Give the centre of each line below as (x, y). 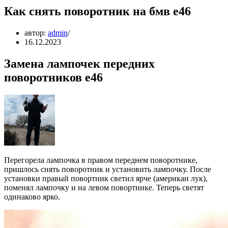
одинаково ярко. (32, 196)
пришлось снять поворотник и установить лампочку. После (108, 169)
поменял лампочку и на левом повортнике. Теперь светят (104, 187)
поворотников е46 (53, 77)
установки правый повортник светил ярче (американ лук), (106, 178)
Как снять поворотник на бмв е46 (97, 11)
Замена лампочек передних (79, 63)
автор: (36, 33)
